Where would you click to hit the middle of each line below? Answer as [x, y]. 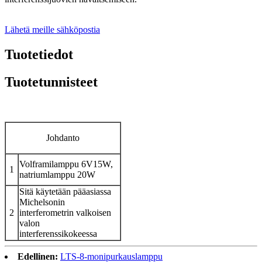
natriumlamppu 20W [57, 175]
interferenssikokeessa [58, 234]
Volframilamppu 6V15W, [66, 164]
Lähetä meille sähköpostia [52, 30]
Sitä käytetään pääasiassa [65, 192]
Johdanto [63, 138]
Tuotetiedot [39, 55]
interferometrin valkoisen [65, 213]
